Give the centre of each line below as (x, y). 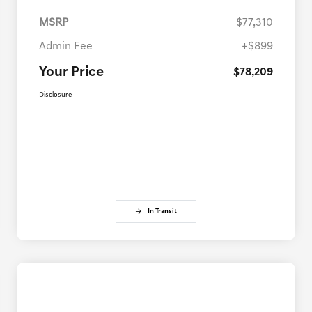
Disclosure (55, 95)
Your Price (71, 73)
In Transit (162, 212)
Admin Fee (66, 47)
